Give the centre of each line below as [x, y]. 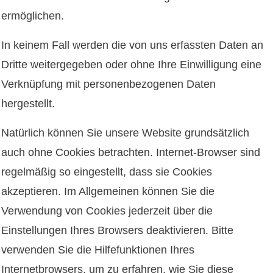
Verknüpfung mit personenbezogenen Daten [108, 84]
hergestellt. [28, 103]
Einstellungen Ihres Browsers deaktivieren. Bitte [117, 230]
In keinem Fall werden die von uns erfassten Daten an [132, 45]
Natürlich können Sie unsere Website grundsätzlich [125, 133]
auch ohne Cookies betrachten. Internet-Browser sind [131, 152]
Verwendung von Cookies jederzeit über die [107, 211]
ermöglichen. [33, 16]
